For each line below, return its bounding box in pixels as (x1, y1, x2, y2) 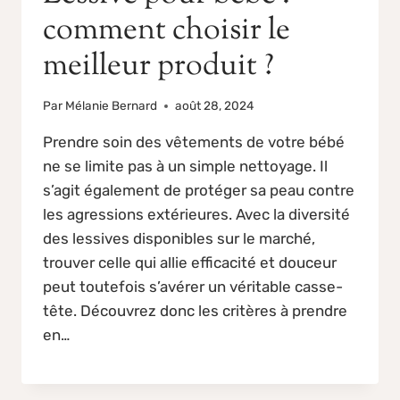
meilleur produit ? (43, 44, 274, 88)
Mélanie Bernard (65, 98, 158, 113)
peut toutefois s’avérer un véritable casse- (43, 278, 343, 296)
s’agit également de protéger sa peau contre (43, 181, 354, 200)
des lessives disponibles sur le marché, (43, 229, 315, 248)
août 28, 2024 (175, 98, 254, 113)
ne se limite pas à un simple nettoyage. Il (43, 157, 328, 176)
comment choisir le (43, 8, 290, 53)
